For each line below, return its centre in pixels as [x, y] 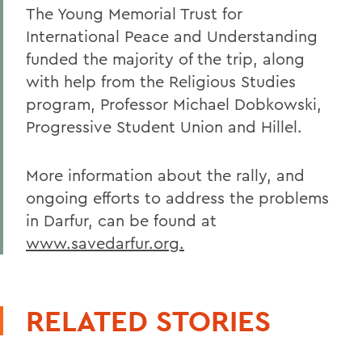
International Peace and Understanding [172, 36]
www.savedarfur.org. [105, 243]
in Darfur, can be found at [121, 220]
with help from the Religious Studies [161, 81]
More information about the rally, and [165, 175]
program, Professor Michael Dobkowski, [174, 104]
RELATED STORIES [148, 321]
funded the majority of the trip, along [165, 59]
